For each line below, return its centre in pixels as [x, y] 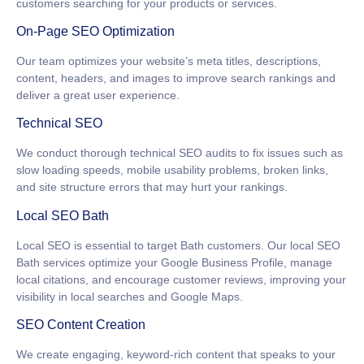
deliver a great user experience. [98, 95]
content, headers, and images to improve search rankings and [176, 78]
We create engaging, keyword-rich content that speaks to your [176, 355]
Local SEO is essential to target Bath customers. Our [153, 245]
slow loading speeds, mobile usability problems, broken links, [172, 170]
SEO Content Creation [81, 325]
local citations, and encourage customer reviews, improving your [181, 279]
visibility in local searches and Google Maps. [130, 296]
